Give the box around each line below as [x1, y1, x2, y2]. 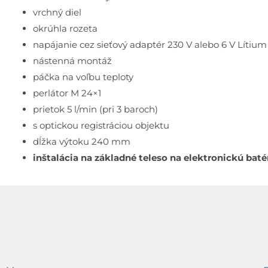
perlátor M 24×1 [33, 87, 101, 99]
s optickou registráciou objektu [33, 120, 169, 132]
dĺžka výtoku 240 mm [33, 136, 130, 148]
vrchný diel [33, 7, 81, 19]
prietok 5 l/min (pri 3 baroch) [33, 103, 158, 115]
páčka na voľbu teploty [33, 71, 133, 83]
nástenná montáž [33, 55, 112, 67]
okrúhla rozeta [33, 23, 98, 35]
